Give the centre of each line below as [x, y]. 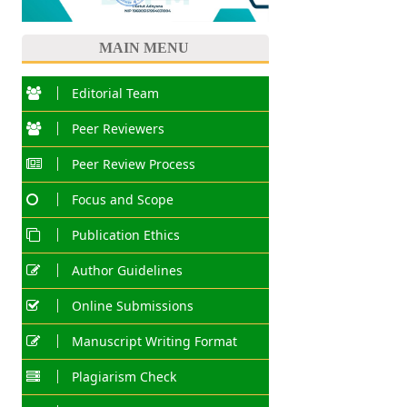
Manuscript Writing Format [154, 342]
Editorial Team [115, 94]
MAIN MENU [144, 47]
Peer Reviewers [118, 129]
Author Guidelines [127, 271]
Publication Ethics [125, 235]
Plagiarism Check [124, 377]
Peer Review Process [133, 164]
